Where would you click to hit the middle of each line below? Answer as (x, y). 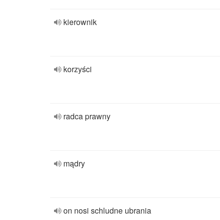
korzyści (78, 69)
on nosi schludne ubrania (107, 210)
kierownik (80, 22)
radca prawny (87, 116)
